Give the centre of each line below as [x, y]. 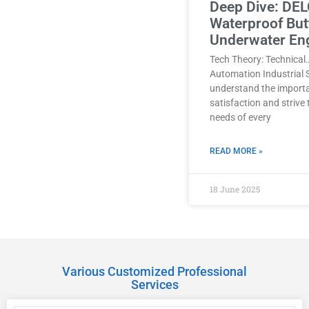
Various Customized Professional [154, 271]
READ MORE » [236, 151]
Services [154, 284]
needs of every [240, 117]
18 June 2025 [235, 189]
